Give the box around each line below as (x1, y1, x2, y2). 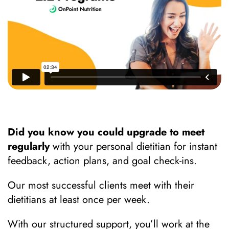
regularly (8, 139, 50, 154)
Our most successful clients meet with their (8, 177, 194, 193)
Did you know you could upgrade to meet (8, 124, 204, 140)
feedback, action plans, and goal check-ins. (8, 153, 200, 168)
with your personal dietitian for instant (50, 139, 217, 154)
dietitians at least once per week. (8, 192, 150, 207)
